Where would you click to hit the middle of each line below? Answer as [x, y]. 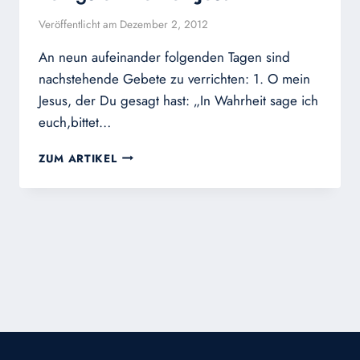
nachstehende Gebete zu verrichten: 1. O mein [174, 78]
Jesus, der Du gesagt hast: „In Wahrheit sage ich [178, 100]
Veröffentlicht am [78, 24]
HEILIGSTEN [151, 188]
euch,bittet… [75, 122]
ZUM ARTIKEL [78, 158]
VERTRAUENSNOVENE [181, 154]
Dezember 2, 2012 [164, 24]
